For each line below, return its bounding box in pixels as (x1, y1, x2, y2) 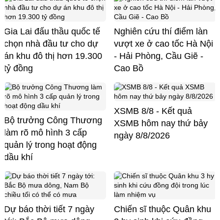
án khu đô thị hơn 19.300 (4, 51, 102, 61)
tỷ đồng (4, 63, 33, 73)
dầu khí (4, 152, 33, 162)
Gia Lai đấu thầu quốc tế (4, 26, 100, 36)
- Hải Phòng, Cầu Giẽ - (114, 51, 203, 61)
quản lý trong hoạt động (4, 139, 97, 150)
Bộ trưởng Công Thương (4, 115, 102, 125)
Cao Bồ (114, 63, 143, 73)
